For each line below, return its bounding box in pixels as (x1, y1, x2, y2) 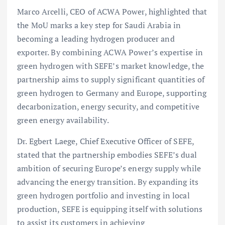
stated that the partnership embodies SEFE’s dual (17, 149, 197, 160)
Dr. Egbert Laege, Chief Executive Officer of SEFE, (17, 135, 194, 147)
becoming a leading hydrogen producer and (17, 33, 175, 45)
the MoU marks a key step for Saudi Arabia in (17, 20, 181, 31)
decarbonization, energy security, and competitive (17, 101, 199, 113)
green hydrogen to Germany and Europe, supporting (17, 87, 206, 99)
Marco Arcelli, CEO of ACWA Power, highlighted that (17, 6, 207, 18)
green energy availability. (17, 115, 109, 126)
